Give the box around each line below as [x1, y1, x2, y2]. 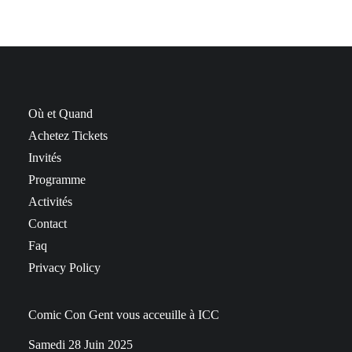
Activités [28, 195, 72, 208]
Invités [28, 151, 61, 164]
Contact [28, 217, 67, 230]
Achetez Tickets [28, 129, 108, 142]
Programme [28, 173, 86, 186]
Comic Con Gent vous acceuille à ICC [28, 308, 219, 321]
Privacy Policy [28, 261, 101, 274]
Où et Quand [28, 107, 93, 120]
